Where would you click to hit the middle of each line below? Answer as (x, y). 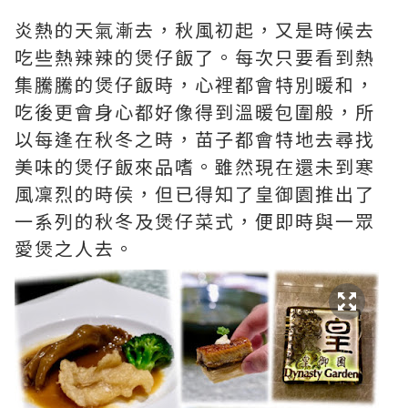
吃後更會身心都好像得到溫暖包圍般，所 (195, 112)
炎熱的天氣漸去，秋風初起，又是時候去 (195, 30)
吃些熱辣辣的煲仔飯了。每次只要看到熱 (195, 57)
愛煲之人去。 (75, 249)
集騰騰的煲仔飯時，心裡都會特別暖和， (195, 85)
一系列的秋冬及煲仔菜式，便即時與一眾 (195, 221)
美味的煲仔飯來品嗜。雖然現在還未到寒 (195, 167)
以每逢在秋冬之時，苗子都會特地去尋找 (195, 139)
